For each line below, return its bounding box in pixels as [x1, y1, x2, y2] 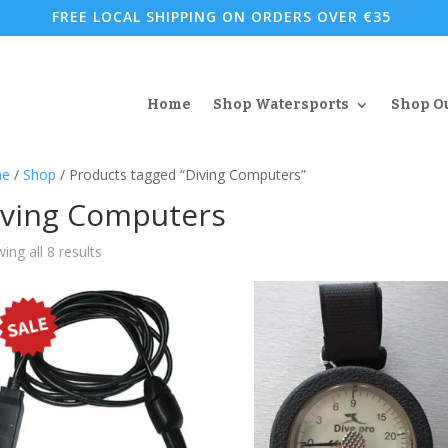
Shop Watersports [212, 95, 349, 113]
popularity [100, 287, 165, 306]
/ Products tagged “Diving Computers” [55, 165, 306, 184]
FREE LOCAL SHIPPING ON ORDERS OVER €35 [52, 7, 392, 26]
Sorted [100, 241, 144, 260]
